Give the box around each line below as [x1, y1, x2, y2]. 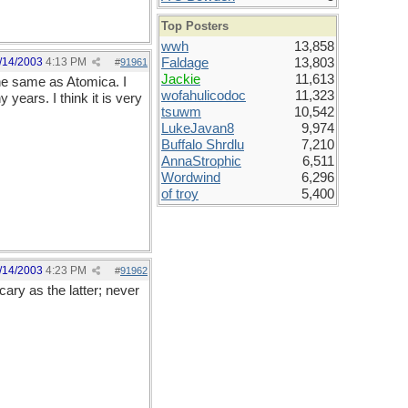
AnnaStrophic [161, 154, 241, 168]
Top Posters [161, 19, 229, 33]
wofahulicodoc [161, 88, 246, 103]
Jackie [161, 72, 200, 87]
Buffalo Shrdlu [161, 138, 244, 152]
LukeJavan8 [161, 121, 234, 136]
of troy [161, 187, 199, 201]
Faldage [161, 56, 209, 70]
